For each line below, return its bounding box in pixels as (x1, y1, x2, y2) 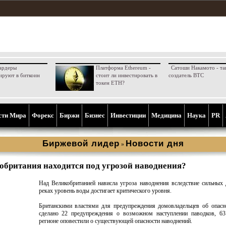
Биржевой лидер (42, 139, 120, 148)
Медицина (151, 111, 182, 119)
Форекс (32, 111, 54, 119)
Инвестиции (110, 111, 146, 119)
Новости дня (125, 139, 184, 148)
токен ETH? (95, 80, 125, 86)
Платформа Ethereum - (95, 65, 151, 71)
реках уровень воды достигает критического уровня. (38, 187, 172, 194)
